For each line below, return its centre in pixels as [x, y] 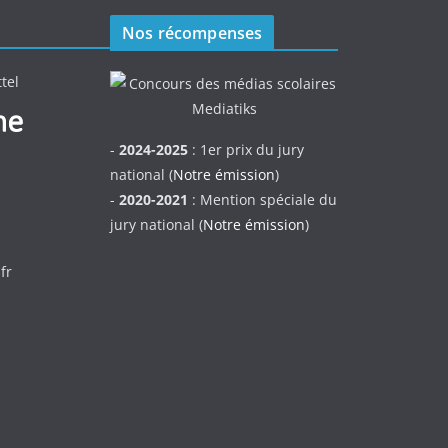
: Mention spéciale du [262, 199]
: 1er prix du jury [246, 149]
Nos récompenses [192, 33]
